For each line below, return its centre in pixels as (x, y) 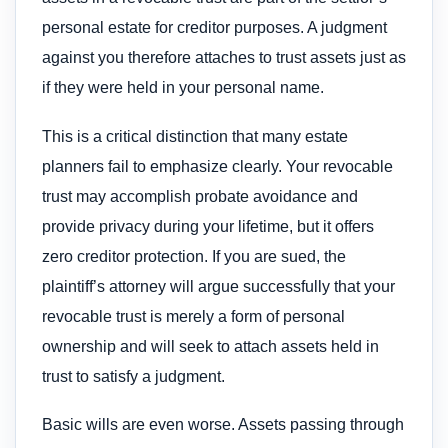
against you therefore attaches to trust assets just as (224, 58)
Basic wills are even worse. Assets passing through (223, 425)
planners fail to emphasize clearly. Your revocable (217, 166)
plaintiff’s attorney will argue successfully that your (218, 286)
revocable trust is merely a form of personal (193, 316)
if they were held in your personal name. (183, 88)
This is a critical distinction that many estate (195, 136)
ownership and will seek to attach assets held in (210, 346)
